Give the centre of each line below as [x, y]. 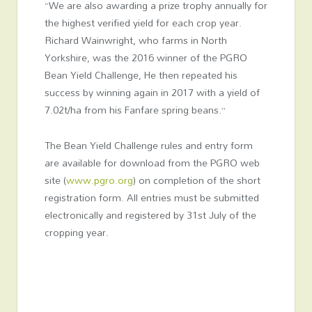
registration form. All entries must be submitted [151, 197]
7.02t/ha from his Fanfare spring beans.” [135, 109]
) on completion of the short [196, 180]
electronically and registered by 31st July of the [150, 214]
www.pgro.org [99, 180]
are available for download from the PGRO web [152, 162]
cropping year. [76, 232]
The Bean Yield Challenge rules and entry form [148, 145]
